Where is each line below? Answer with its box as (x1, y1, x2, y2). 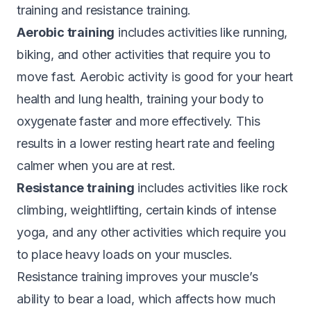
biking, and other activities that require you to (17, 47, 271, 62)
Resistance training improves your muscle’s (17, 269, 258, 284)
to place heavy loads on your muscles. (17, 246, 233, 262)
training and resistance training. (17, 2, 192, 17)
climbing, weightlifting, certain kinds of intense (17, 202, 276, 217)
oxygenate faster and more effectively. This (17, 113, 260, 128)
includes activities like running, (115, 24, 288, 40)
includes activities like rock (134, 180, 288, 195)
